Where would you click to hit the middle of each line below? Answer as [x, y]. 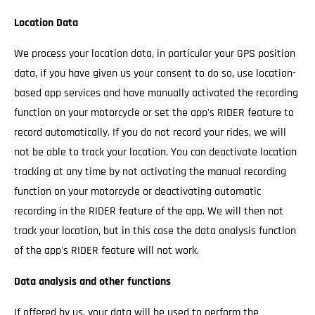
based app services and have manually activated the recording [156, 93]
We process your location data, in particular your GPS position [155, 54]
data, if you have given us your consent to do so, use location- [155, 73]
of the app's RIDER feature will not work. [108, 251]
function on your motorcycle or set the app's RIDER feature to [154, 113]
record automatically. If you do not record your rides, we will [150, 133]
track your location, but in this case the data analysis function [155, 231]
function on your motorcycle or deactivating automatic [137, 192]
